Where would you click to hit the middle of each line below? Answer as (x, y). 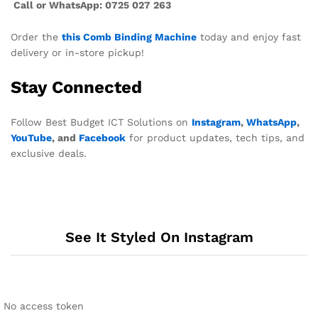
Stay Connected (76, 88)
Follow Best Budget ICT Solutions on (101, 122)
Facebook (102, 138)
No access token (44, 306)
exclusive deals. (49, 154)
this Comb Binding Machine (129, 37)
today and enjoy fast (249, 37)
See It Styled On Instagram (159, 237)
